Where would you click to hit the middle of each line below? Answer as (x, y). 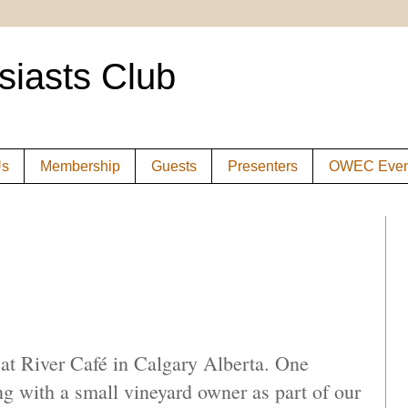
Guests (174, 166)
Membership (80, 166)
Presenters (263, 166)
